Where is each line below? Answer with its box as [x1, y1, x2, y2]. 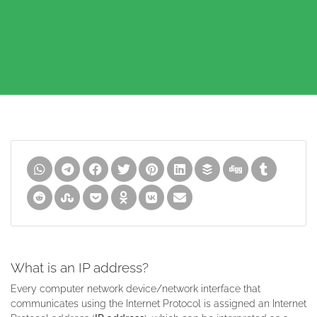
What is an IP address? [11, 260, 149, 275]
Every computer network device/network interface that [11, 282, 260, 294]
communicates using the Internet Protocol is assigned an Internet [11, 297, 306, 309]
